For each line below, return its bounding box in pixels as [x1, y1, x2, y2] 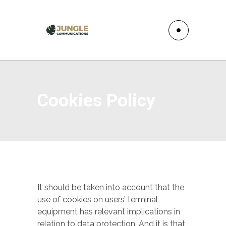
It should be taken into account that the [37, 183, 184, 192]
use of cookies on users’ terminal [37, 195, 158, 204]
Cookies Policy [37, 90, 155, 111]
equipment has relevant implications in [37, 207, 180, 216]
